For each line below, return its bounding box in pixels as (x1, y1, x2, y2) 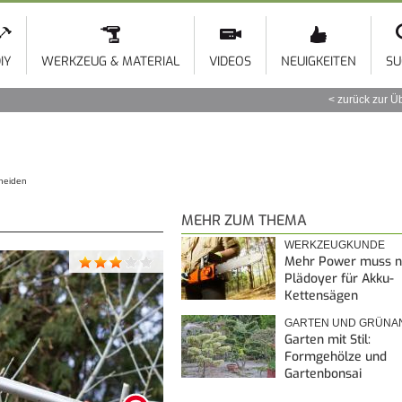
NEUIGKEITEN (281, 53, 356, 70)
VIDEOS (209, 53, 251, 70)
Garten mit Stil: (284, 331, 371, 349)
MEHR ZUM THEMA (181, 211, 307, 230)
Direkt (153, 5, 182, 18)
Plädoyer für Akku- (284, 270, 394, 288)
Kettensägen (284, 287, 358, 305)
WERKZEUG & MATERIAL (41, 53, 179, 70)
